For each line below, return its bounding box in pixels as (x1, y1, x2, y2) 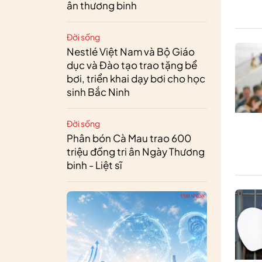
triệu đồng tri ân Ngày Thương (67, 145, 205, 158)
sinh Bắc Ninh (67, 85, 130, 98)
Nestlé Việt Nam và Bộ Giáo (67, 45, 195, 58)
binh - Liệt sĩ (67, 158, 122, 171)
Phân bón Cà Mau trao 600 (67, 132, 191, 144)
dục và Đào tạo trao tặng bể (67, 58, 197, 71)
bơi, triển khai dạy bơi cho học (67, 72, 205, 85)
